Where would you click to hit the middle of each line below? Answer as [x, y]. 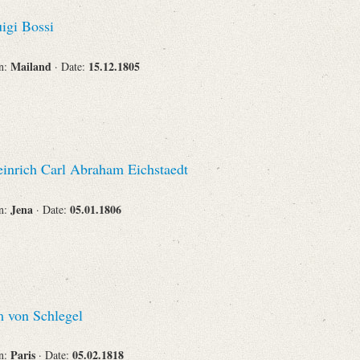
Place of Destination [121, 97]
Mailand [33, 66]
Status [153, 193]
